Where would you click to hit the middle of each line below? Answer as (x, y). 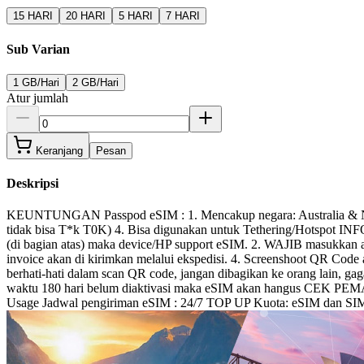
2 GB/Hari (95, 82)
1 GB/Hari (36, 82)
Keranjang (59, 150)
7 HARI (183, 16)
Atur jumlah (37, 97)
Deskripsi (32, 184)
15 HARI (33, 16)
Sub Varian (38, 49)
